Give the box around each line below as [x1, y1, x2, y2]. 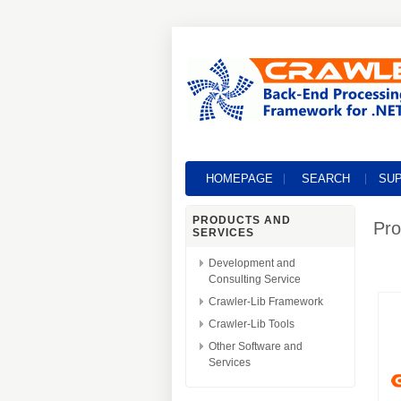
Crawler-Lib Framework [209, 295, 323, 308]
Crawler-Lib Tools [209, 318, 294, 330]
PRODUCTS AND [192, 214, 291, 226]
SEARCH [301, 172, 350, 185]
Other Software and [209, 340, 303, 353]
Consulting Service [209, 273, 301, 286]
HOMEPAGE [206, 172, 273, 185]
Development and [209, 257, 295, 269]
